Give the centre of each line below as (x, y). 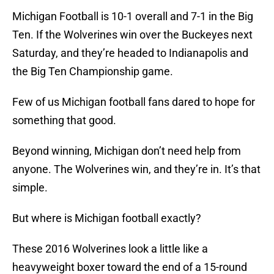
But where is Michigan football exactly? (107, 218)
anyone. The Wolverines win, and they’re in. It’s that (136, 169)
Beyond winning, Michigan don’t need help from (127, 151)
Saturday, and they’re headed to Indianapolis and (130, 53)
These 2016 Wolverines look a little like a (110, 249)
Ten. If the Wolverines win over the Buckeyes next (132, 35)
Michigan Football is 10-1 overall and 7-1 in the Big (133, 17)
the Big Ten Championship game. (93, 72)
